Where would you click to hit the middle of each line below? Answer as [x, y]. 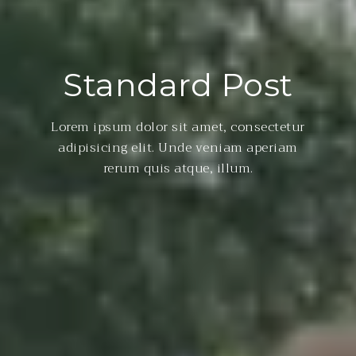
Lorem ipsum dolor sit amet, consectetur [178, 126]
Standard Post [178, 84]
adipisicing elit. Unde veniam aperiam [178, 147]
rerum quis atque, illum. [178, 168]
